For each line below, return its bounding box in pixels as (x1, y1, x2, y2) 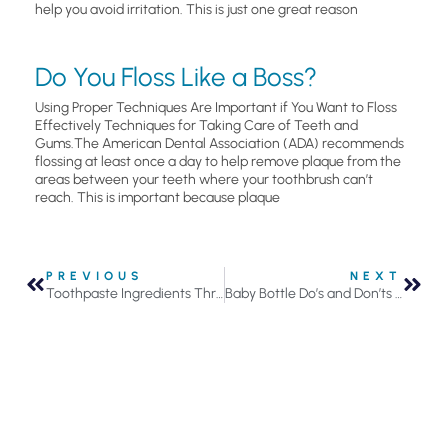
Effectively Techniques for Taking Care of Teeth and (35, 116, 358, 134)
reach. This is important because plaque (35, 188, 280, 206)
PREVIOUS (46, 268, 144, 283)
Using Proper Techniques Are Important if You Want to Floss (35, 98, 397, 116)
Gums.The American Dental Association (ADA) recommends (35, 134, 404, 152)
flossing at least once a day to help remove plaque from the (35, 152, 401, 170)
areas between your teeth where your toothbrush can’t (35, 170, 373, 188)
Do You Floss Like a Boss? (35, 60, 317, 93)
